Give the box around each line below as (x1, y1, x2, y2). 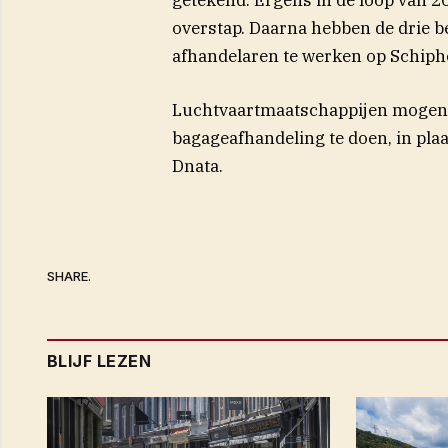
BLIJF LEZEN (47, 350, 152, 371)
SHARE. (47, 268, 91, 285)
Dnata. (171, 154, 223, 177)
